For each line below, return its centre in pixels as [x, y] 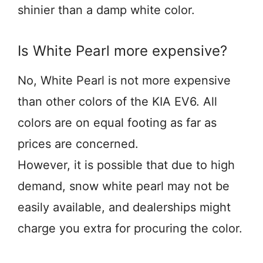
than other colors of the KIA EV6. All [117, 102]
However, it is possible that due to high [126, 165]
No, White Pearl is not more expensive [124, 80]
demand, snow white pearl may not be [124, 186]
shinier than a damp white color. [106, 10]
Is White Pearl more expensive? [122, 51]
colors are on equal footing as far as [117, 123]
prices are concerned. [78, 144]
